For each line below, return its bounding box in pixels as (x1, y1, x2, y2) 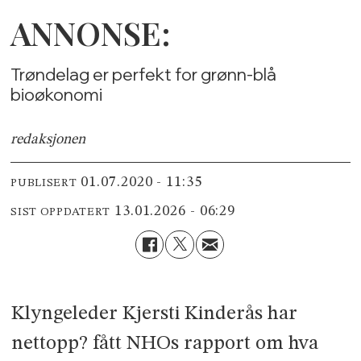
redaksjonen (10, 132, 86, 147)
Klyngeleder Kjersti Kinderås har (10, 304, 297, 325)
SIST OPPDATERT (10, 205, 111, 218)
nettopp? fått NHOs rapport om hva (10, 334, 318, 355)
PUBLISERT (10, 176, 77, 189)
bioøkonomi (10, 84, 103, 106)
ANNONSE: (10, 11, 172, 55)
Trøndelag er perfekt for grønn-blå (10, 64, 277, 85)
